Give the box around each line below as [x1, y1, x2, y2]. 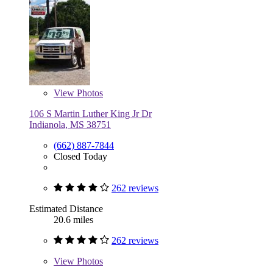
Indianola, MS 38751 [29, 119, 111, 130]
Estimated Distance [29, 204, 103, 214]
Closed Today [54, 151, 107, 162]
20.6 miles [54, 214, 93, 225]
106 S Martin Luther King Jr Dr [29, 108, 152, 119]
